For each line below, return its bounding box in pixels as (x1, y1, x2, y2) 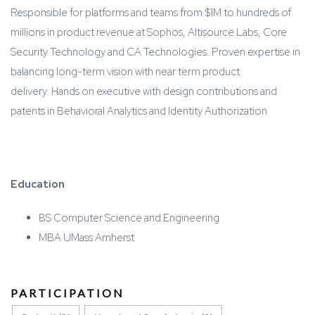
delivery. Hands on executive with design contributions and (11, 84, 277, 99)
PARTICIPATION (11, 286, 124, 300)
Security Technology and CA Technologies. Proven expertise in (11, 45, 300, 60)
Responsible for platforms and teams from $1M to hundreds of (11, 6, 291, 20)
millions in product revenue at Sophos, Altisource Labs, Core (11, 25, 287, 40)
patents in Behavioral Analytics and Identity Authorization (11, 104, 267, 119)
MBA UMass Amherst (39, 231, 134, 245)
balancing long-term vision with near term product (11, 65, 240, 79)
